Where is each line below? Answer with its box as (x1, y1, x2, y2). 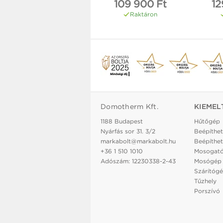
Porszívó (194, 187, 220, 195)
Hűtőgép (194, 117, 220, 125)
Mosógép (194, 157, 222, 165)
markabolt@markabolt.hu (101, 137, 176, 145)
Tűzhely (194, 177, 217, 185)
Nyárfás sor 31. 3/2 (101, 127, 155, 135)
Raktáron (129, 10, 157, 18)
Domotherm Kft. (101, 103, 158, 111)
